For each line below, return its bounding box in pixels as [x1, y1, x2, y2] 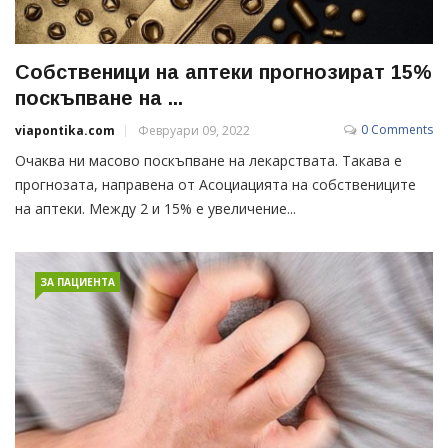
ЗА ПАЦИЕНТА [40, 274, 115, 289]
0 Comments [361, 120, 433, 138]
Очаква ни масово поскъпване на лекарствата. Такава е [15, 150, 402, 170]
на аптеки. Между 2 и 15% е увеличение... [15, 198, 296, 218]
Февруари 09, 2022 [138, 121, 250, 139]
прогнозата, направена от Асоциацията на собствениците [15, 174, 416, 194]
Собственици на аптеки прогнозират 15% [15, 60, 432, 83]
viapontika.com [15, 121, 115, 139]
